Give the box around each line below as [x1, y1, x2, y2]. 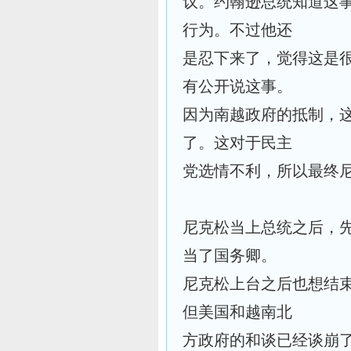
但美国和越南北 [183, 303, 292, 320]
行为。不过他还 [183, 21, 292, 38]
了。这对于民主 [183, 134, 292, 151]
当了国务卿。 [183, 247, 277, 264]
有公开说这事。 [183, 78, 292, 95]
